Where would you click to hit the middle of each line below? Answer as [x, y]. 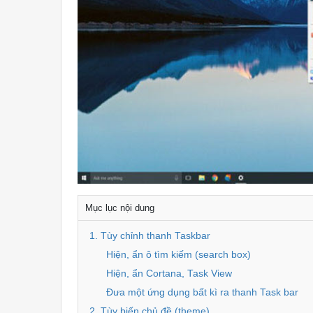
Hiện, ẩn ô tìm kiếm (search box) [179, 255]
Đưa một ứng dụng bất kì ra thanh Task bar [203, 293]
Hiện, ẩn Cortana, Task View [169, 274]
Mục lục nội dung [120, 208]
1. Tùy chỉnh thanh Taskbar [150, 236]
